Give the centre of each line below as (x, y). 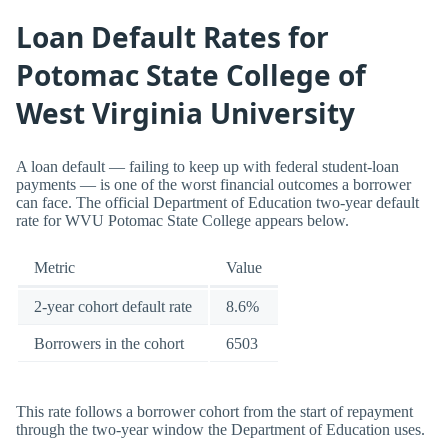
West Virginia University (185, 113)
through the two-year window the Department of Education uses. (220, 429)
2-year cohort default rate (113, 307)
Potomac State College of (191, 75)
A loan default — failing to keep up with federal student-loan (207, 166)
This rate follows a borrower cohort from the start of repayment (214, 411)
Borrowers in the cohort (109, 344)
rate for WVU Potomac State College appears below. (182, 220)
